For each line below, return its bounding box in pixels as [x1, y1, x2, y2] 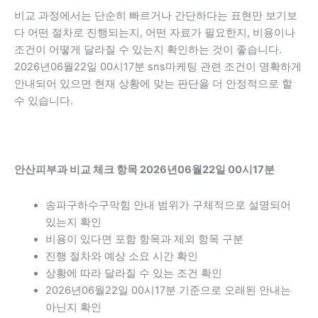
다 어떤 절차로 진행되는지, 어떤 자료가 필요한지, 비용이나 [14, 26, 295, 39]
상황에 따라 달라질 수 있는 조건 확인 [45, 266, 222, 280]
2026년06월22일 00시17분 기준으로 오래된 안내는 [45, 283, 291, 297]
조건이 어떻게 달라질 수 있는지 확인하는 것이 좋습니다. [14, 43, 282, 56]
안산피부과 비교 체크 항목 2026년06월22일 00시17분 [14, 163, 275, 177]
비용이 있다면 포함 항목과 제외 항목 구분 [45, 232, 243, 246]
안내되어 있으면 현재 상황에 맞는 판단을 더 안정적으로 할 [14, 77, 292, 90]
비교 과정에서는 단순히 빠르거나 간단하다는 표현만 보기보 [14, 9, 297, 22]
